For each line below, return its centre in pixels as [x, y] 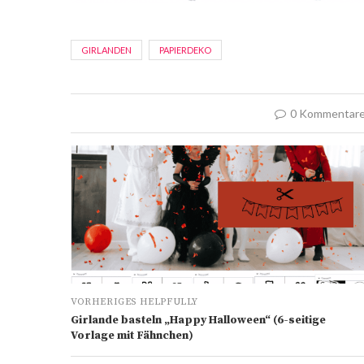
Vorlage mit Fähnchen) [132, 335]
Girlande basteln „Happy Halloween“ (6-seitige [198, 320]
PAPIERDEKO [185, 50]
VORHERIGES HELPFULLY [134, 301]
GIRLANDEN [106, 50]
